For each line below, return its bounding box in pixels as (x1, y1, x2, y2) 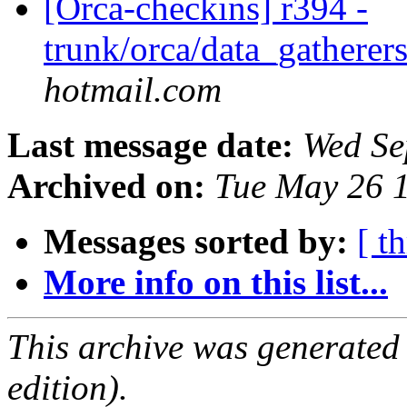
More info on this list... (44, 263, 388, 303)
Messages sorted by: (44, 222, 348, 262)
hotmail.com (44, 70, 222, 110)
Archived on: (7, 166, 205, 206)
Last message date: (7, 125, 293, 165)
